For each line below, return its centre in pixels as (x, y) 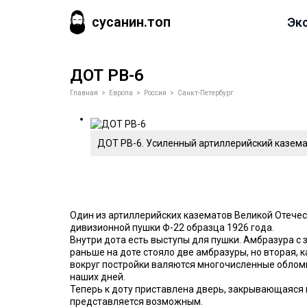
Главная (84, 93)
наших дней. (98, 277)
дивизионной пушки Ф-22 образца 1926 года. (172, 228)
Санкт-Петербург (206, 93)
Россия (155, 93)
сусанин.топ (132, 22)
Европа (121, 93)
